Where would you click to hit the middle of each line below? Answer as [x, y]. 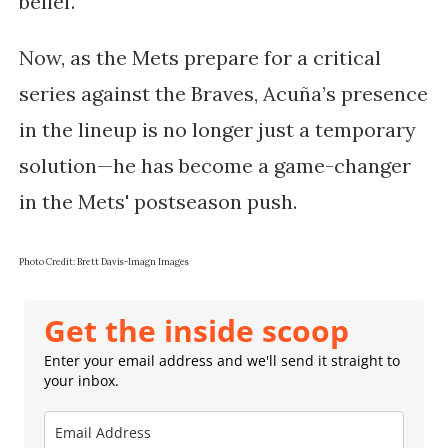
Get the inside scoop [196, 331]
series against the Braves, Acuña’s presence [223, 94]
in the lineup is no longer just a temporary [217, 130]
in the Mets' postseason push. [157, 202]
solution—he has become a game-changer [214, 166]
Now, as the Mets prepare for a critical [199, 58]
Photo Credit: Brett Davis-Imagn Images [103, 262]
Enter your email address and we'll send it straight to [221, 361]
